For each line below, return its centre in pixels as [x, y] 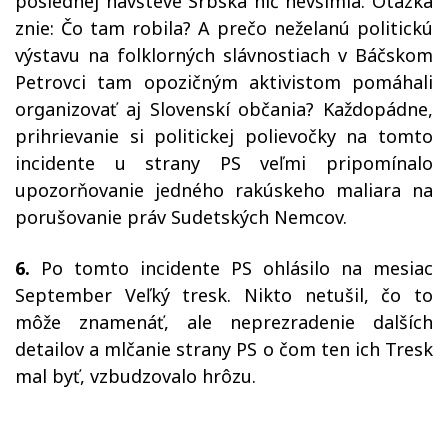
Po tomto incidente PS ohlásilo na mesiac [231, 268]
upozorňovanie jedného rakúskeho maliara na [224, 190]
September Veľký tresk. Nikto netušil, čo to [224, 295]
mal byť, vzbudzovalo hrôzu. [138, 376]
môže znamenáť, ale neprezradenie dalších [224, 322]
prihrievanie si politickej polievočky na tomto [224, 136]
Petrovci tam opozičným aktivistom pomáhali [224, 82]
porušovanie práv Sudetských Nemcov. [183, 217]
